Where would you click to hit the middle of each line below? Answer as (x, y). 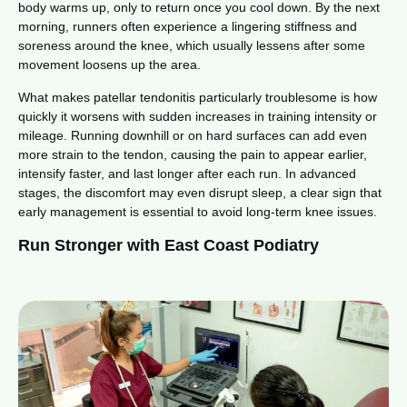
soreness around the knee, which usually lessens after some (192, 45)
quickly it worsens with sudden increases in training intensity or (198, 116)
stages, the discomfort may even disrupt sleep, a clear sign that (200, 192)
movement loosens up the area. (109, 64)
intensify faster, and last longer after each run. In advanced (187, 173)
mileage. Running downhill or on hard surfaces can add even (193, 135)
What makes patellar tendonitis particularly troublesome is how (198, 97)
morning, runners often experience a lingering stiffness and (188, 26)
